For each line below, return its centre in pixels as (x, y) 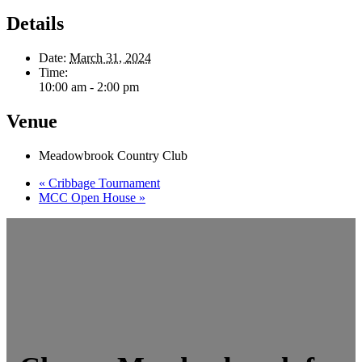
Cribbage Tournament (103, 183)
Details (35, 24)
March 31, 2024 (110, 58)
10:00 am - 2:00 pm (89, 87)
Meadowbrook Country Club (113, 156)
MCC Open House (89, 198)
